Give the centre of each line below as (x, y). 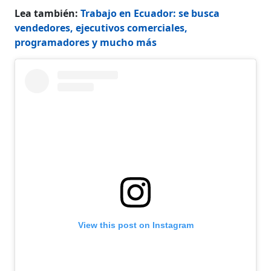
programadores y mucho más (86, 42)
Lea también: (48, 13)
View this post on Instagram (135, 225)
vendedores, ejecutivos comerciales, (101, 28)
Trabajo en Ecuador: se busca (150, 13)
